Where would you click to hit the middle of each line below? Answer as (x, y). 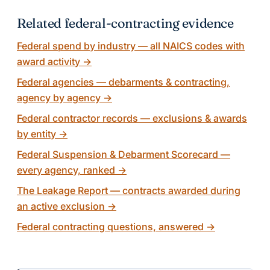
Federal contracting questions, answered (110, 226)
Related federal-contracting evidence (125, 23)
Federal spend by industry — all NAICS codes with (131, 46)
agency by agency (59, 97)
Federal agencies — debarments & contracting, (123, 82)
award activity (49, 61)
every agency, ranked (66, 170)
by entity (36, 133)
